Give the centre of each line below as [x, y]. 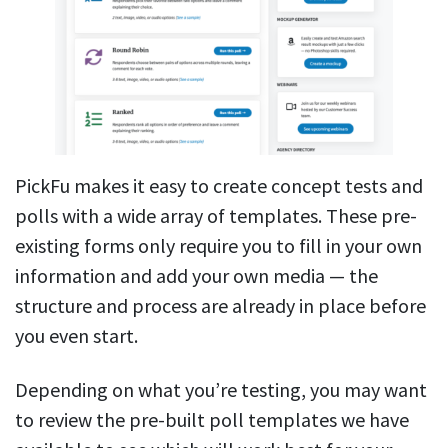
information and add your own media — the [196, 276]
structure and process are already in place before [220, 306]
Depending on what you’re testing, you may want [221, 390]
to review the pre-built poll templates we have [212, 420]
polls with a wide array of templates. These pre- [216, 216]
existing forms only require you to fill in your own [218, 246]
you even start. [76, 336]
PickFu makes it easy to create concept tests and [219, 186]
